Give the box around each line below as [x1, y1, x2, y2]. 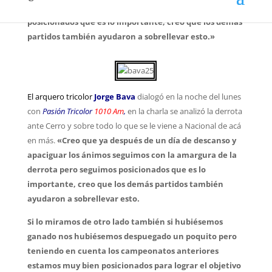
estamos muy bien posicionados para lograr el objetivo [27, 260, 241, 271]
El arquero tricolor [27, 91, 92, 102]
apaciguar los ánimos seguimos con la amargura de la [27, 149, 237, 160]
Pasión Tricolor [40, 106, 94, 117]
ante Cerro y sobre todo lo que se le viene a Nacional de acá [27, 120, 241, 131]
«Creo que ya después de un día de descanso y [56, 135, 236, 146]
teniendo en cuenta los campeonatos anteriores [27, 245, 219, 256]
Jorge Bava [92, 91, 135, 102]
